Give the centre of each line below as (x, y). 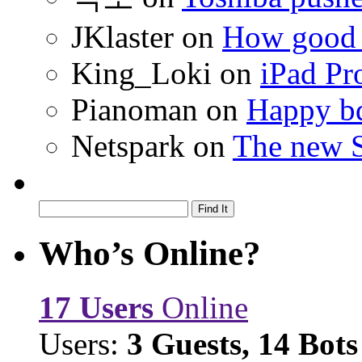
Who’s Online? (150, 253)
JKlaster (122, 36)
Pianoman (135, 109)
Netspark (128, 145)
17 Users (96, 307)
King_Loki (141, 73)
